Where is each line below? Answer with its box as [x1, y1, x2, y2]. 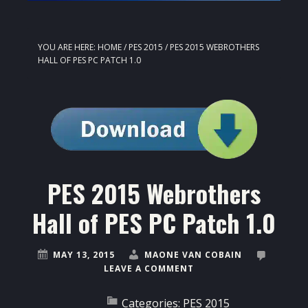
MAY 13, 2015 [53, 249, 115, 261]
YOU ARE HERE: [38, 41, 98, 54]
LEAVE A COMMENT [104, 263, 194, 275]
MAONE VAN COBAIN [144, 249, 242, 261]
